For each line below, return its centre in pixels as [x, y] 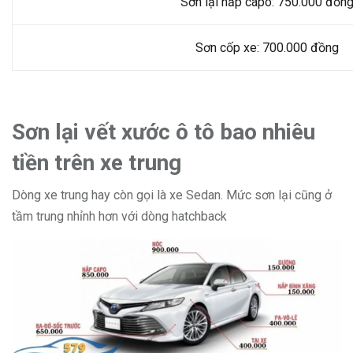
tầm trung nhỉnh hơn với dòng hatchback [119, 217]
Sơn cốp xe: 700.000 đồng [267, 48]
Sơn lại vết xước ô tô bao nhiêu [163, 132]
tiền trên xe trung [99, 163]
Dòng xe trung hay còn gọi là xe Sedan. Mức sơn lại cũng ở [172, 195]
